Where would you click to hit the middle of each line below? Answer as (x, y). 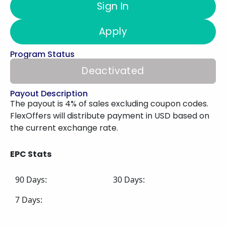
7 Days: (29, 200)
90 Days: (31, 180)
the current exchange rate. (64, 128)
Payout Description (49, 94)
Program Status (42, 54)
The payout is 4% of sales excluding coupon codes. (109, 104)
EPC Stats (31, 154)
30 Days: (129, 180)
